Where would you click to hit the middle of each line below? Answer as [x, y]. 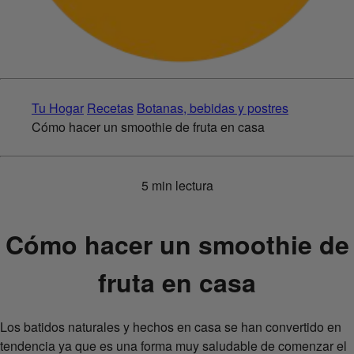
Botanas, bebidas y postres [213, 108]
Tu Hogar [58, 108]
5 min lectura [177, 186]
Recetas [110, 108]
